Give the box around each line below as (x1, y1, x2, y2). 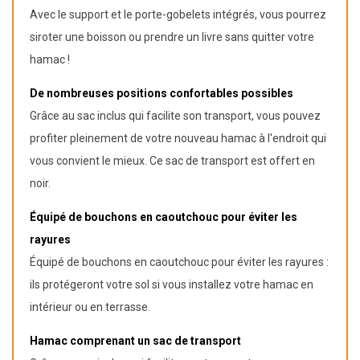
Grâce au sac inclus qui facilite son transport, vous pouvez (30, 108, 321, 122)
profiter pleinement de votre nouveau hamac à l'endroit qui (30, 131, 326, 145)
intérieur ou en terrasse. (30, 300, 150, 313)
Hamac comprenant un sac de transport (30, 333, 241, 347)
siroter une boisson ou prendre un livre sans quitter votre (30, 30, 314, 43)
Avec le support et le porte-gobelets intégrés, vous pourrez (30, 7, 326, 21)
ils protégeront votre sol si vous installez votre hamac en (30, 277, 313, 291)
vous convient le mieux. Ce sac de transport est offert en (30, 153, 315, 167)
